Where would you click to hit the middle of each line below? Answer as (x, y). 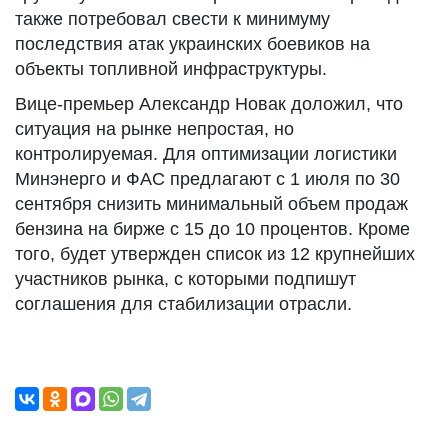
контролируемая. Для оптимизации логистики (206, 154)
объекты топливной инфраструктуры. (171, 69)
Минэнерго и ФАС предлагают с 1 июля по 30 (207, 179)
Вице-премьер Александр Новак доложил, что (209, 104)
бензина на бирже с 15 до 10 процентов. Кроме (212, 229)
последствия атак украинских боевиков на (192, 44)
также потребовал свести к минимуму (172, 19)
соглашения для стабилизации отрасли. (183, 304)
